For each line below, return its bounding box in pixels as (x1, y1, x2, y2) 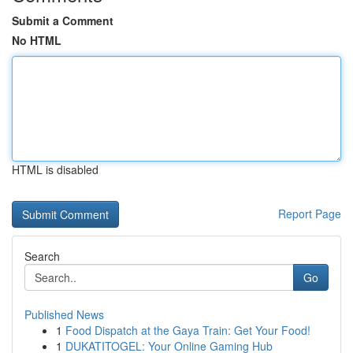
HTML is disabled (12, 162, 98, 177)
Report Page (278, 206, 341, 221)
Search (24, 248, 60, 264)
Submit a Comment (12, 13, 113, 28)
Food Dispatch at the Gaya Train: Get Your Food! (65, 322, 310, 338)
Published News (24, 307, 104, 322)
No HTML (12, 32, 61, 48)
